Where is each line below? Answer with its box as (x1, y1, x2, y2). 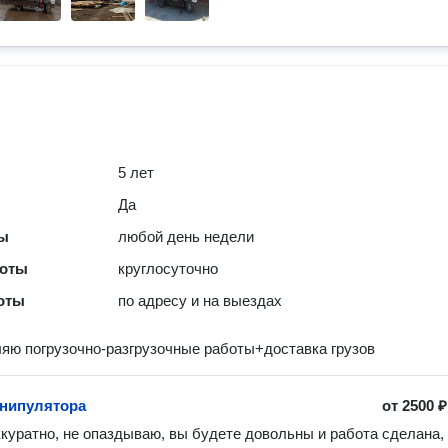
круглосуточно (118, 260, 219, 277)
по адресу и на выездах (118, 292, 283, 309)
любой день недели (118, 228, 255, 245)
